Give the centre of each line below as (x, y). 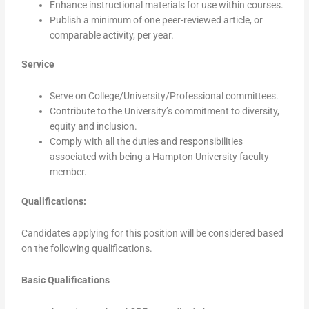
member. (69, 172)
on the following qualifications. (87, 248)
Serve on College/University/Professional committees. (165, 96)
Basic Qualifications (66, 280)
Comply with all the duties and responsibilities (147, 142)
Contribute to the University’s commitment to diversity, (165, 111)
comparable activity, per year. (112, 35)
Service (38, 64)
